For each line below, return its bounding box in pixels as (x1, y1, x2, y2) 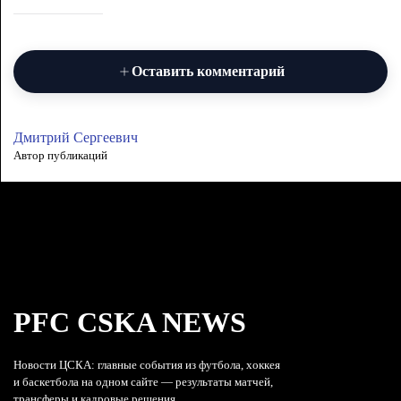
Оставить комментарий (131, 63, 285, 79)
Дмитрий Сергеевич (13, 129, 138, 145)
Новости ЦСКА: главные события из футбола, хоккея (13, 357, 280, 371)
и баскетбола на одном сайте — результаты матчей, (13, 374, 273, 388)
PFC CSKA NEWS (13, 305, 246, 338)
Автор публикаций (13, 148, 107, 162)
